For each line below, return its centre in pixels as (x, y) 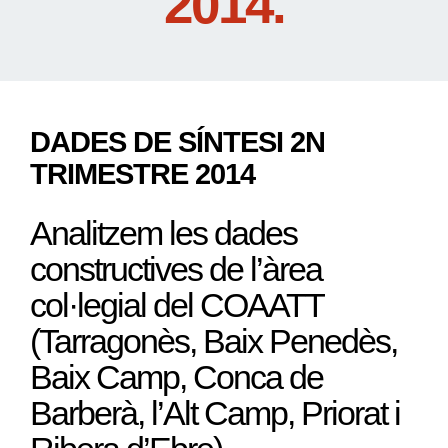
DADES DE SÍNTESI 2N (177, 141)
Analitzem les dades (163, 232)
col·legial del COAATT (176, 304)
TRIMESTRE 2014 (142, 173)
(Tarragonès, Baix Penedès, (213, 340)
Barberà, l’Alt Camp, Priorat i (215, 412)
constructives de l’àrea (176, 268)
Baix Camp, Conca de (176, 376)
